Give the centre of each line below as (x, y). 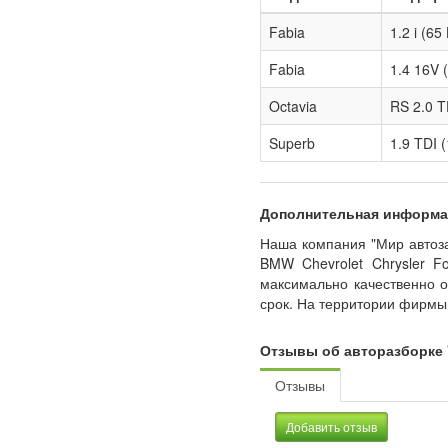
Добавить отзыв (332, 426)
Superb (292, 143)
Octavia (293, 106)
